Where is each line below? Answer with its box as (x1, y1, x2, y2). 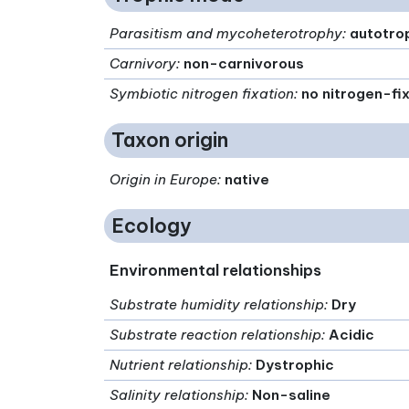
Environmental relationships (110, 260, 322, 280)
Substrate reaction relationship (110, 326, 322, 344)
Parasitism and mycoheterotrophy (110, 24, 343, 42)
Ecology (111, 214, 192, 239)
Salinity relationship (110, 386, 246, 404)
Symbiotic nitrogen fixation (110, 84, 295, 102)
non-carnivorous (184, 54, 305, 72)
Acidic (329, 326, 375, 344)
